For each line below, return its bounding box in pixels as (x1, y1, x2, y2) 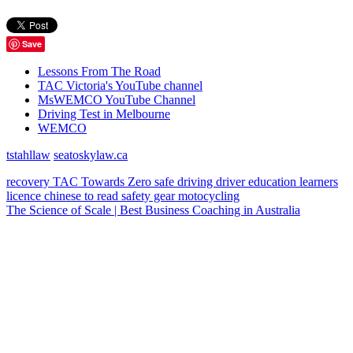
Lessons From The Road (38, 65, 161, 79)
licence (6, 189, 44, 203)
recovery (6, 175, 53, 189)
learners (299, 175, 338, 189)
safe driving (154, 175, 216, 189)
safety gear (121, 189, 178, 203)
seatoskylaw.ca (54, 148, 128, 162)
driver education (216, 175, 299, 189)
